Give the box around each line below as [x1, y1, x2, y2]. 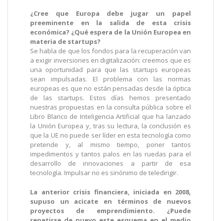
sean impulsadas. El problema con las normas [30, 74, 191, 84]
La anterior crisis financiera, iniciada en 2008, [30, 187, 191, 197]
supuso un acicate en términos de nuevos [30, 197, 191, 206]
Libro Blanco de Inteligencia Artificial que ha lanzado [30, 112, 191, 121]
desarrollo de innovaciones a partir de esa [30, 159, 191, 168]
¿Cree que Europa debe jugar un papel [30, 9, 191, 18]
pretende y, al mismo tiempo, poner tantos [30, 140, 191, 149]
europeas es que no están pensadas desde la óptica [30, 84, 191, 93]
